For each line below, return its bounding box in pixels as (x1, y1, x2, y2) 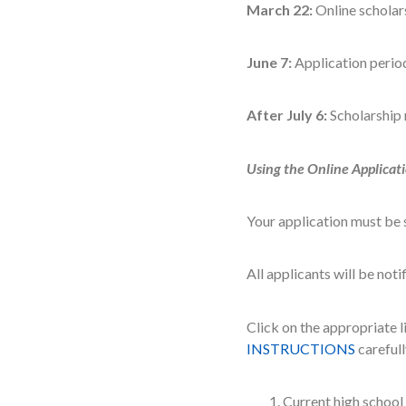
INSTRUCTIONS (246, 339, 355, 357)
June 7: (246, 53, 292, 71)
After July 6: (246, 106, 327, 124)
